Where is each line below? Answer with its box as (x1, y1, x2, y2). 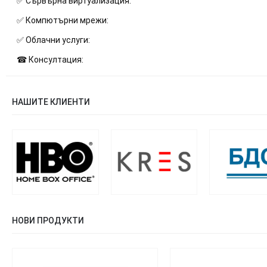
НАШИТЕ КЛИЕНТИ (12, 97, 90, 107)
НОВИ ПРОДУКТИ (12, 215, 84, 225)
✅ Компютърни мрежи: (16, 15, 108, 25)
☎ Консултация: (16, 54, 83, 64)
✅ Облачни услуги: (16, 35, 90, 45)
